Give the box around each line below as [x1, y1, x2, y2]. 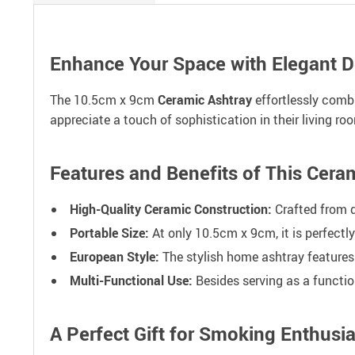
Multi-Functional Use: [70, 272, 193, 289]
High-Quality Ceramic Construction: [70, 200, 272, 218]
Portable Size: [70, 224, 149, 242]
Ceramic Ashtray [158, 91, 252, 109]
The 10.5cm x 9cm [50, 91, 158, 109]
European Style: [70, 248, 159, 265]
